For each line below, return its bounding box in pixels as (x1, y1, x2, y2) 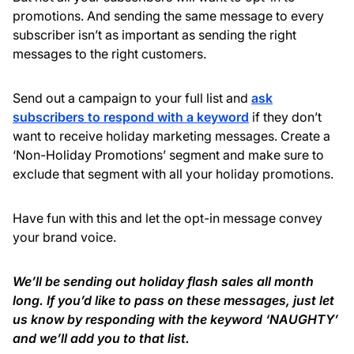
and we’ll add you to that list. (13, 330, 190, 347)
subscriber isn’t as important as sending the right (13, 27, 296, 43)
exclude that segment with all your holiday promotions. (13, 166, 333, 183)
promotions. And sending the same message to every (13, 8, 324, 24)
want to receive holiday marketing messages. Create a (13, 128, 330, 145)
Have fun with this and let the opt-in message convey (13, 210, 322, 227)
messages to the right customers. (13, 46, 206, 62)
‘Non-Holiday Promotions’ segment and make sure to (13, 147, 324, 164)
